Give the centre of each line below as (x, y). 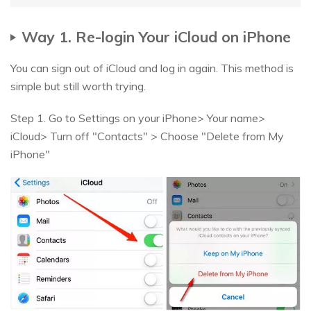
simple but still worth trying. (78, 86)
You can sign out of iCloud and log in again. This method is (152, 68)
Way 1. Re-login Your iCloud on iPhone (156, 37)
